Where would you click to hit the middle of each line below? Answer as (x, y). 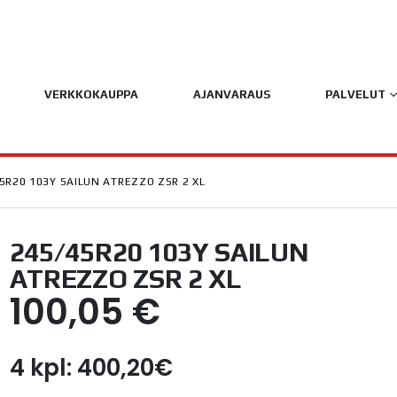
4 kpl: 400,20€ (91, 368)
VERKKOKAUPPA (91, 94)
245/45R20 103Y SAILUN (159, 252)
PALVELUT (355, 94)
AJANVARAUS (231, 94)
